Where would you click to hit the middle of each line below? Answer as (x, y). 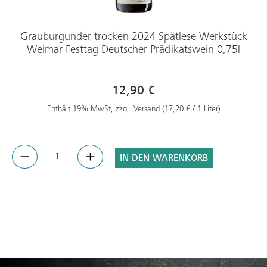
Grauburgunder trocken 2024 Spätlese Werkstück (133, 37)
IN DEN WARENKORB (164, 158)
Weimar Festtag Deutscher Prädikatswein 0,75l (133, 50)
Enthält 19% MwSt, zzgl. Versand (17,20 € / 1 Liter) (133, 110)
